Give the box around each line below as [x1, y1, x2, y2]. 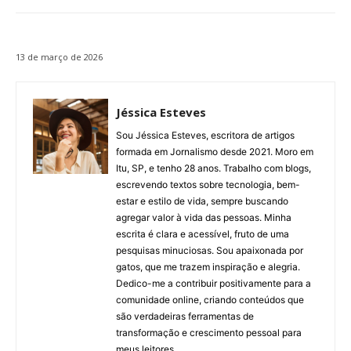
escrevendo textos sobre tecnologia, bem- [116, 179, 300, 191]
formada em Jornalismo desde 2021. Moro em [116, 146, 313, 158]
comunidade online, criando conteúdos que [116, 294, 304, 306]
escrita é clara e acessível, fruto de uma [116, 228, 289, 241]
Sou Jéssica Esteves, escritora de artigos [116, 129, 295, 142]
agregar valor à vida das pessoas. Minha [116, 212, 291, 224]
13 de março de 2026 [16, 51, 103, 63]
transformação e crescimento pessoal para [116, 327, 302, 339]
